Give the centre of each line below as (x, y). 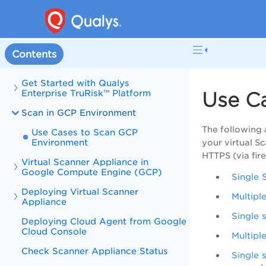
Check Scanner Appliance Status (95, 251)
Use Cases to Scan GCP (85, 132)
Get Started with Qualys (76, 83)
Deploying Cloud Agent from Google (104, 221)
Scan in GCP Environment (79, 113)
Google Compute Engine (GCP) (92, 172)
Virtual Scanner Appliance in (85, 162)
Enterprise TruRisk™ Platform (86, 93)
